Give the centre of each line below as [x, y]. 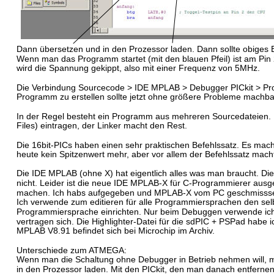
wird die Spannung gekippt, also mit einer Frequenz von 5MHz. [138, 68]
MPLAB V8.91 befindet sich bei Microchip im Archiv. [116, 231]
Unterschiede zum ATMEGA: [72, 250]
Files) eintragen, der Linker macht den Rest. [102, 125]
